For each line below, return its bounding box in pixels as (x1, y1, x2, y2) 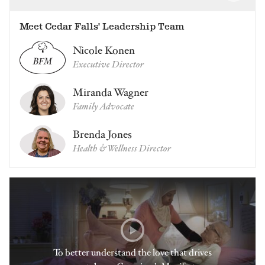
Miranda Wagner (73, 86, 148, 100)
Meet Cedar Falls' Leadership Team (20, 20, 184, 32)
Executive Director (73, 59, 144, 71)
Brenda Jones (73, 128, 132, 142)
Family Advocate (73, 101, 134, 113)
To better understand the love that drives (53, 246, 212, 258)
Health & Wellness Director (73, 143, 171, 155)
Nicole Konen (73, 44, 135, 58)
